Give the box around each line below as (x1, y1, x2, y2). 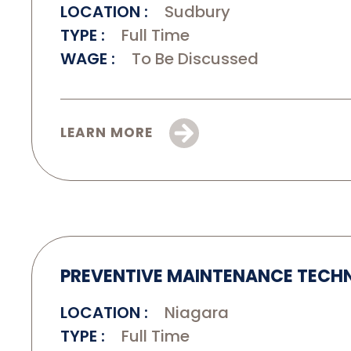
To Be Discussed (128, 47, 259, 70)
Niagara (161, 301, 229, 324)
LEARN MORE (60, 122, 157, 142)
